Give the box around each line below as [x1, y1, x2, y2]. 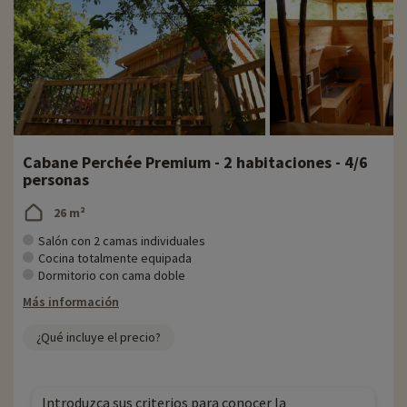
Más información [23, 293, 119, 311]
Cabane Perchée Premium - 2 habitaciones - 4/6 [23, 152, 368, 174]
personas [23, 169, 89, 191]
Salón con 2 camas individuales [38, 233, 205, 250]
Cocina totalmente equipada [38, 250, 192, 267]
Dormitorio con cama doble [38, 267, 185, 284]
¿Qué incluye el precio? [36, 329, 161, 346]
